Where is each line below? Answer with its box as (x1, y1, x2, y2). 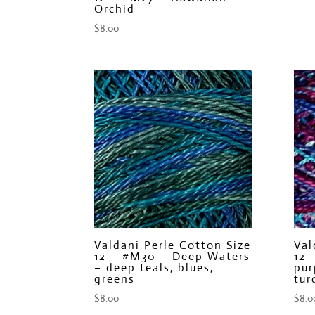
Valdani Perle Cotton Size (94, 238, 252, 253)
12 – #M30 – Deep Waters (94, 249, 251, 264)
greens (94, 271, 136, 287)
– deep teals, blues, (94, 260, 214, 276)
